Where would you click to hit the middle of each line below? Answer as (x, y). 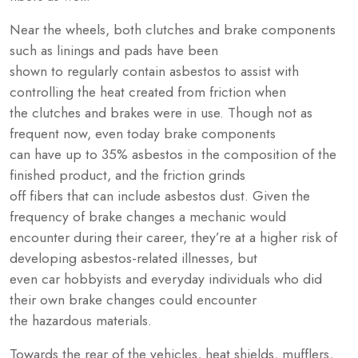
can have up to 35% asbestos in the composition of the (173, 154)
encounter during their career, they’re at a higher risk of (173, 237)
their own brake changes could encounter (133, 299)
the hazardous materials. (81, 320)
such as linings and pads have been (114, 50)
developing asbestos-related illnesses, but (133, 258)
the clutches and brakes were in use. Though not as (161, 112)
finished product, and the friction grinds (127, 175)
